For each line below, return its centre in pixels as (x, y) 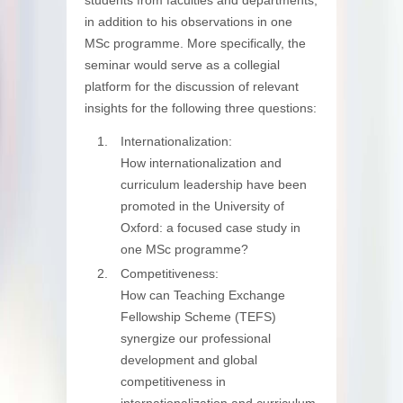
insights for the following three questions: (201, 107)
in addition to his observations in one (188, 21)
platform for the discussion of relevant (192, 86)
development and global (189, 360)
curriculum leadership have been (214, 184)
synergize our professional (196, 339)
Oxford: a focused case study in (210, 227)
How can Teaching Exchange (203, 296)
